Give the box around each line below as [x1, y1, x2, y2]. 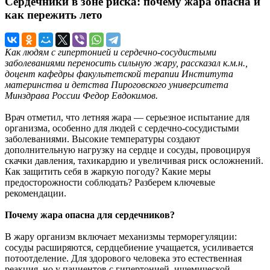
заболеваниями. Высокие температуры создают [5, 134, 200, 145]
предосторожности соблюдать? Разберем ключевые [5, 177, 215, 188]
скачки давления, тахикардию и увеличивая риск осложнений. [5, 155, 263, 166]
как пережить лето [5, 8, 102, 21]
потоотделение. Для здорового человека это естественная [5, 253, 242, 264]
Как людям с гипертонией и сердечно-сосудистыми [5, 47, 216, 58]
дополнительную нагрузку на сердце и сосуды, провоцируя [5, 145, 250, 155]
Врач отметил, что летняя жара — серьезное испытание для [5, 112, 250, 123]
